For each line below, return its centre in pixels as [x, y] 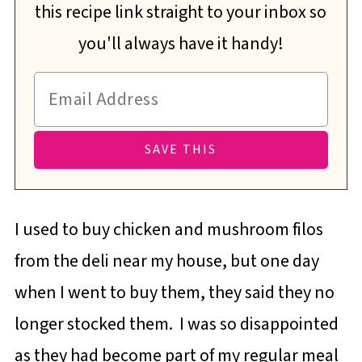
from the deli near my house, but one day [166, 261]
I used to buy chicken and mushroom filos [168, 229]
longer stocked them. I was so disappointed [176, 324]
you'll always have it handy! [181, 44]
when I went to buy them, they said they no [174, 293]
